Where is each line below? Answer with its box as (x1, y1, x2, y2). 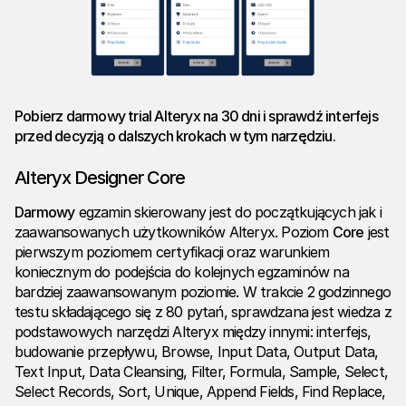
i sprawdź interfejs (263, 107, 378, 126)
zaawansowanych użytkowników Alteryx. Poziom (14, 223, 333, 242)
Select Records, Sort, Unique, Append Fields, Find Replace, (14, 382, 386, 401)
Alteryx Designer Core (14, 167, 185, 189)
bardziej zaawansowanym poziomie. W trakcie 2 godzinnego (14, 283, 391, 302)
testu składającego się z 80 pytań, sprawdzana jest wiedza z (14, 303, 391, 322)
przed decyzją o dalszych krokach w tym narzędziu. (14, 127, 335, 146)
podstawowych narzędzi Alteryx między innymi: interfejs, (14, 323, 372, 342)
